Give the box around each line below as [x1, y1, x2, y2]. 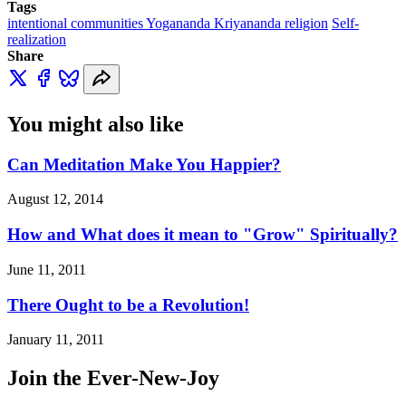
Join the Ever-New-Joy [7, 366, 219, 391]
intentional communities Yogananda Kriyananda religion [7, 14, 328, 31]
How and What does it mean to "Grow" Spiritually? [7, 225, 398, 245]
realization [7, 31, 66, 47]
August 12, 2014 [7, 191, 103, 208]
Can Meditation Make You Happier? [7, 154, 281, 174]
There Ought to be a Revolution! [7, 295, 249, 314]
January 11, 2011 [7, 332, 104, 348]
